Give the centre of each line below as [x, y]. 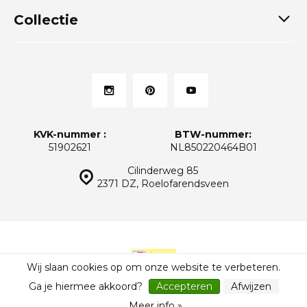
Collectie [46, 20]
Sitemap [190, 278]
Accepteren [184, 286]
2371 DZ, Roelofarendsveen [163, 183]
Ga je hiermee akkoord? [87, 286]
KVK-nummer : [70, 134]
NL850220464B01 [213, 147]
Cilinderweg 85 [163, 170]
